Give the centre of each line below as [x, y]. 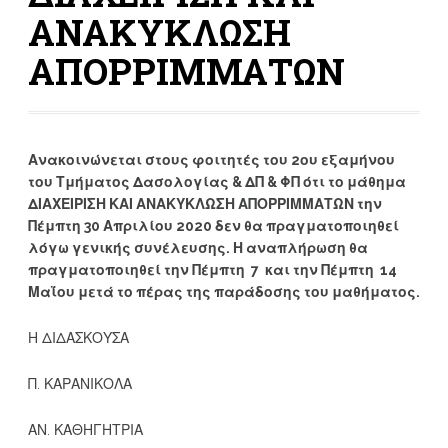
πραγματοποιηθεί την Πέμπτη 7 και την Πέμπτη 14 [212, 270]
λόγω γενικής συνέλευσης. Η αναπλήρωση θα [197, 248]
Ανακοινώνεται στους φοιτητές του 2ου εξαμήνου [211, 160]
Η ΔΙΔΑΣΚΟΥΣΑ [78, 338]
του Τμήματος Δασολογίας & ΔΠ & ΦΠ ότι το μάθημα [216, 182]
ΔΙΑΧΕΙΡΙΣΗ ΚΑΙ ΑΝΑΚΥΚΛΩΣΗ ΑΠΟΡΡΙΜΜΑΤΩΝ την [204, 204]
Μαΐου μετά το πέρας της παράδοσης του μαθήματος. [223, 292]
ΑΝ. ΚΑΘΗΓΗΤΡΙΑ [85, 430]
